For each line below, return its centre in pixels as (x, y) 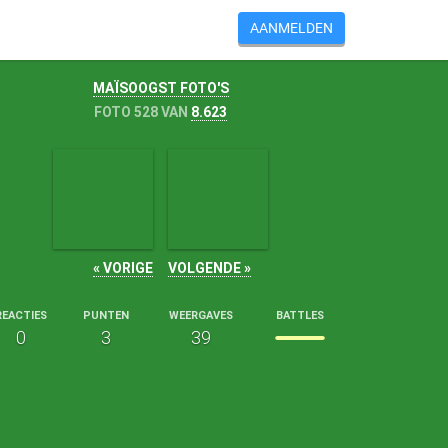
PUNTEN (105, 315)
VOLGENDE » (209, 268)
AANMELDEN (291, 27)
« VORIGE (122, 268)
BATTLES (300, 315)
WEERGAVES (200, 315)
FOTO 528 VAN (143, 112)
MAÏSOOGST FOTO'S (160, 88)
